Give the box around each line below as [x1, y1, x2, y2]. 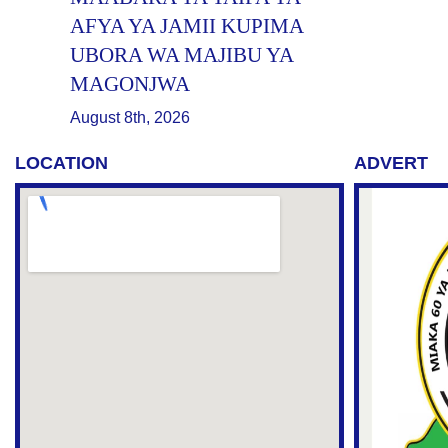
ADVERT [353, 153, 428, 174]
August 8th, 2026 [70, 109, 191, 127]
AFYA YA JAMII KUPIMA [70, 14, 304, 39]
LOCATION [15, 153, 108, 174]
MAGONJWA [70, 72, 191, 97]
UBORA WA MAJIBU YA [70, 43, 294, 68]
